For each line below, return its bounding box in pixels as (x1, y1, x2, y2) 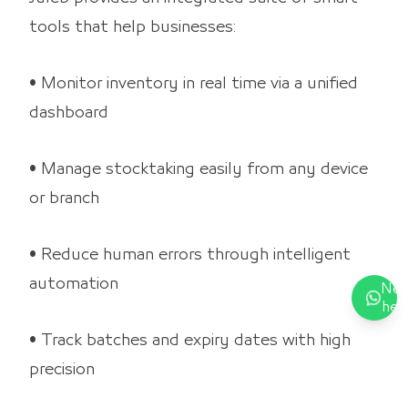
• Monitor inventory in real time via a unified (29, 76, 358, 92)
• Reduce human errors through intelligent (29, 248, 351, 263)
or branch (29, 191, 99, 207)
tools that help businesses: (29, 20, 236, 36)
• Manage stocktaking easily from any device (29, 162, 368, 178)
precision (29, 362, 95, 378)
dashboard (29, 106, 108, 121)
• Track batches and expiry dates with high (29, 333, 351, 349)
